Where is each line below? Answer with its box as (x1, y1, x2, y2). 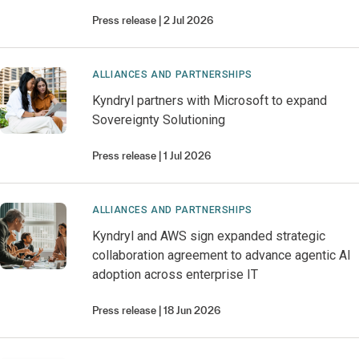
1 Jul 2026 (163, 150, 212, 162)
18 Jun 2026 (163, 305, 221, 317)
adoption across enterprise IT (92, 267, 259, 282)
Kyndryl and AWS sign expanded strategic (92, 228, 326, 244)
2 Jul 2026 (163, 14, 214, 26)
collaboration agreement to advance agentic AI (92, 248, 352, 263)
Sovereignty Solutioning (92, 112, 226, 127)
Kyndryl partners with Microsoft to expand (92, 93, 328, 108)
